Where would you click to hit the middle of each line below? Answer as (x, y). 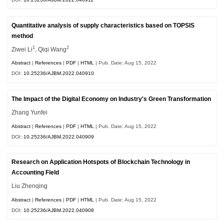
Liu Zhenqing (30, 186)
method (22, 36)
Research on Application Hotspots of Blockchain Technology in (101, 162)
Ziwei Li (22, 49)
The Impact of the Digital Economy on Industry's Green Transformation (111, 99)
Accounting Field (35, 173)
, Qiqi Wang (51, 49)
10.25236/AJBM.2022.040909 (59, 136)
